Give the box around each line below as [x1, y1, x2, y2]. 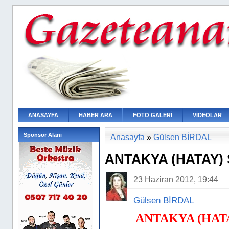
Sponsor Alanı [24, 132, 62, 138]
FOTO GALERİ [133, 112, 172, 118]
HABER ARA [79, 112, 112, 118]
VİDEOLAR [193, 112, 222, 118]
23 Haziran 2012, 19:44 [133, 175, 218, 184]
